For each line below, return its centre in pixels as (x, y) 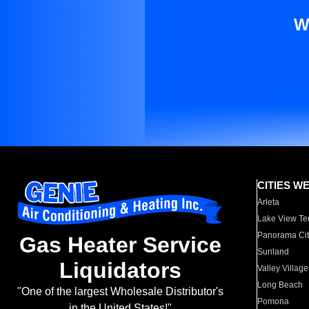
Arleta (269, 202)
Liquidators (120, 271)
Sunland (273, 252)
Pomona (273, 301)
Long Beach (280, 285)
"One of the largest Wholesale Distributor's (120, 292)
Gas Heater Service (120, 245)
